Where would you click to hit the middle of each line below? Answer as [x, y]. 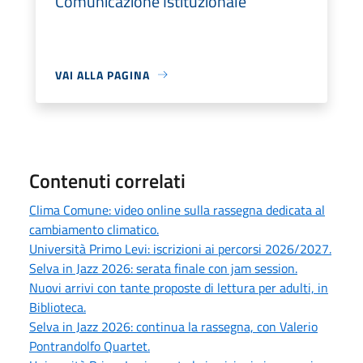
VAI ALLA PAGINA [102, 75]
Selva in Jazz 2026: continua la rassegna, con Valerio [173, 326]
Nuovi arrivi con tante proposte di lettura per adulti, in [179, 287]
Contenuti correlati [107, 180]
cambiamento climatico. [94, 229]
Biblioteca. [58, 307]
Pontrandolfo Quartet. [90, 346]
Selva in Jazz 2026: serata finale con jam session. [163, 268]
